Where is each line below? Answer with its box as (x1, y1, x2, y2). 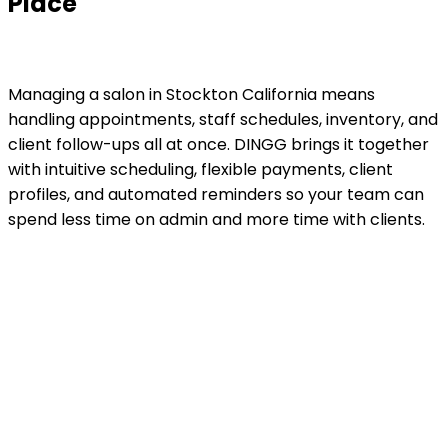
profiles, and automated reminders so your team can (8, 182, 424, 206)
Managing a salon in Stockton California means (8, 82, 375, 106)
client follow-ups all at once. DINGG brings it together (8, 132, 429, 156)
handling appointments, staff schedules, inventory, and (8, 107, 438, 131)
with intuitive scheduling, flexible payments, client (8, 157, 393, 181)
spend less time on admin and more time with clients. (8, 207, 425, 231)
